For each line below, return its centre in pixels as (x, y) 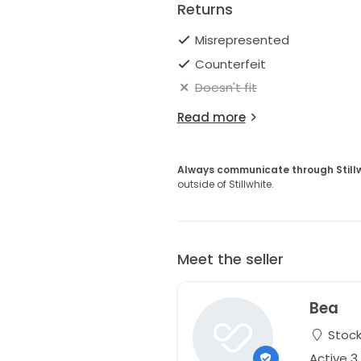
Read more (211, 118)
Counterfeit (230, 64)
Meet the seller (230, 259)
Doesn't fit (226, 88)
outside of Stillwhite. (225, 185)
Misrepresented (242, 40)
